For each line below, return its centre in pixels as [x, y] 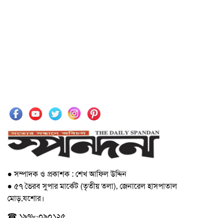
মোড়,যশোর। [26, 199]
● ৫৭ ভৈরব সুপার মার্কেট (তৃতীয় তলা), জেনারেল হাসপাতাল [92, 186]
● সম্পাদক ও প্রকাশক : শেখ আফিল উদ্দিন [67, 174]
